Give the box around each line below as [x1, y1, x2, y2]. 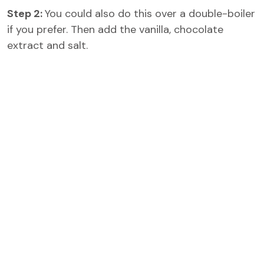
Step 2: [7, 6, 45, 21]
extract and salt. [7, 38, 88, 52]
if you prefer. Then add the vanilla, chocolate [7, 22, 223, 37]
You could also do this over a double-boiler [45, 6, 255, 21]
